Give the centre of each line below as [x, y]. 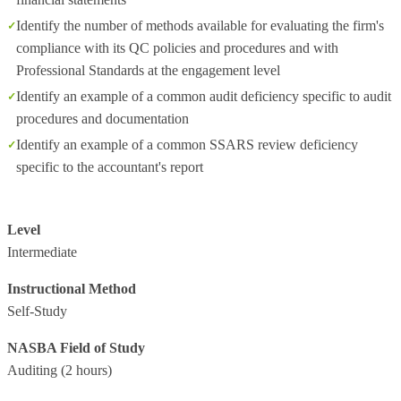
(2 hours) [85, 370]
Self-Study [37, 311]
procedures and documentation [102, 119]
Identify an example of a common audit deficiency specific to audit [204, 96]
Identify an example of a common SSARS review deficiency [187, 145]
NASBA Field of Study [76, 348]
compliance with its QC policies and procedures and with [177, 48]
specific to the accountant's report [110, 167]
